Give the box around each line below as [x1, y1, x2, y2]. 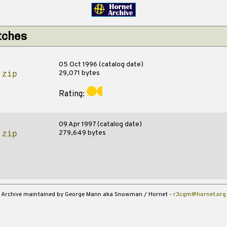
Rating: [58, 89, 87, 99]
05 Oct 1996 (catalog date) [58, 60, 143, 69]
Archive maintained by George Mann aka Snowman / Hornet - [1, 191, 173, 199]
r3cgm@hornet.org [173, 191, 226, 199]
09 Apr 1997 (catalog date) [58, 120, 142, 129]
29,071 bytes [58, 69, 100, 78]
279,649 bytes [58, 129, 106, 137]
